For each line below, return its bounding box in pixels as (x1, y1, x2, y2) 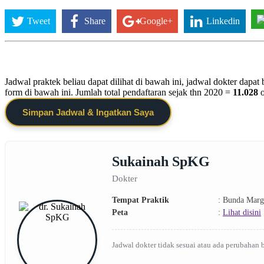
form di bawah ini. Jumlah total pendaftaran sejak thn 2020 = (5, 87, 233, 97)
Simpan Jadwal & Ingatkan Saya (22, 107, 154, 117)
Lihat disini (223, 207, 261, 217)
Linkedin (206, 15, 240, 26)
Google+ (139, 15, 173, 26)
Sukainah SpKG (112, 153, 210, 169)
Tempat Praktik (112, 195, 169, 204)
